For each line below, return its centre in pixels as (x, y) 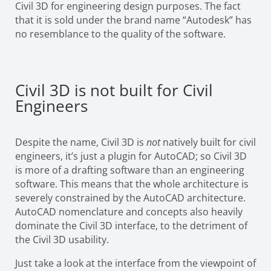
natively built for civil (209, 142)
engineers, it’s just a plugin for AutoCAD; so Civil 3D (131, 156)
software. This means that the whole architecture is (132, 184)
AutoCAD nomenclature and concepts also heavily (129, 212)
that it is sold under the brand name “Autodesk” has (133, 20)
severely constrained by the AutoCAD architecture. (130, 198)
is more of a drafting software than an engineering (130, 170)
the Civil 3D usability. (63, 240)
